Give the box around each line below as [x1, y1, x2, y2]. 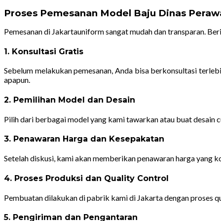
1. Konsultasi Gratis [4, 46, 83, 56]
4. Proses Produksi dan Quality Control [4, 173, 169, 183]
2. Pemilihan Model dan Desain [4, 95, 135, 105]
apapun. [4, 75, 30, 85]
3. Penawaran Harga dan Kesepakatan [4, 134, 164, 144]
